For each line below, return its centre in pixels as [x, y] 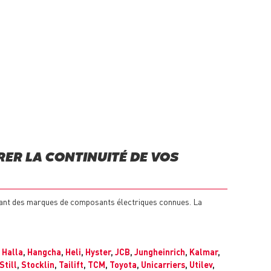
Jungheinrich [160, 252]
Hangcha [44, 252]
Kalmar [204, 252]
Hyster [98, 252]
